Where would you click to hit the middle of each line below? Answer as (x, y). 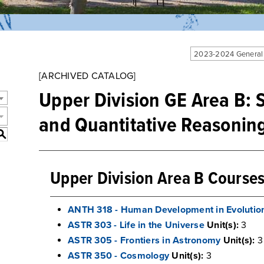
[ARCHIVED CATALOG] (88, 76)
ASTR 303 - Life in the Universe (136, 225)
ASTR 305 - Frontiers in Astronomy (144, 240)
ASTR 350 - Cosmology (118, 256)
